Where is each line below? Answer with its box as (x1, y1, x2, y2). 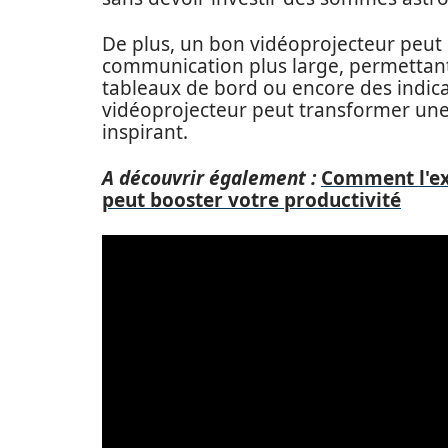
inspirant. (102, 119, 188, 145)
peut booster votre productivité (102, 187, 401, 213)
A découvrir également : (102, 165, 316, 191)
